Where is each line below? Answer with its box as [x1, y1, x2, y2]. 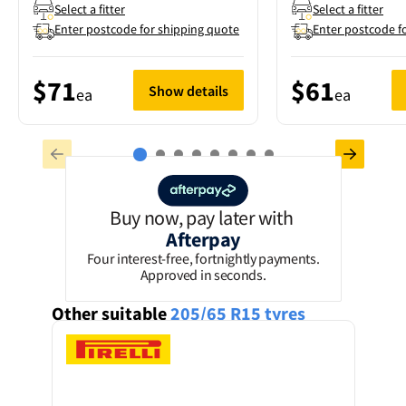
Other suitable [51, 302, 167, 324]
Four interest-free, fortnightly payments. [86, 249, 320, 267]
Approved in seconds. [140, 266, 266, 284]
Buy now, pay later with [110, 205, 296, 230]
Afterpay [166, 227, 240, 252]
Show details [149, 81, 228, 100]
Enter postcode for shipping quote [54, 21, 239, 37]
